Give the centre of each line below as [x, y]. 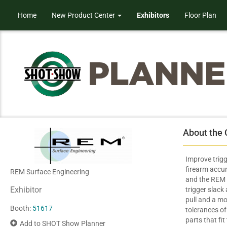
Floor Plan [200, 15]
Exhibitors [153, 15]
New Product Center [84, 15]
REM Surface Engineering [50, 172]
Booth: [21, 208]
